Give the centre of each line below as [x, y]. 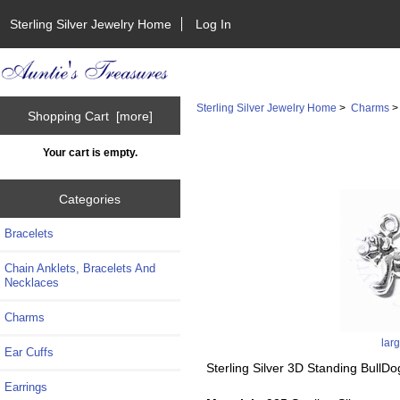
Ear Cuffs [29, 353]
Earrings [26, 387]
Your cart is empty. [90, 153]
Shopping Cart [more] [90, 116]
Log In [214, 24]
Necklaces [32, 283]
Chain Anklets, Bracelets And [80, 269]
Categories [90, 199]
